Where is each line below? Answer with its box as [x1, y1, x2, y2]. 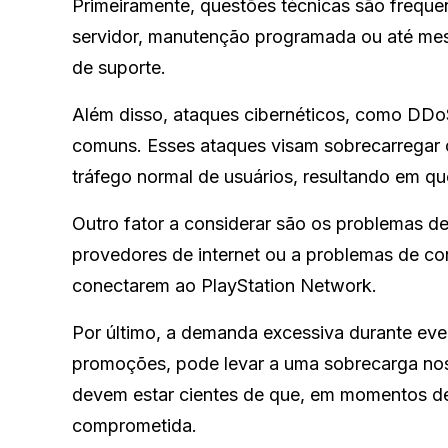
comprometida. [72, 414, 197, 436]
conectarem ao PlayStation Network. [72, 274, 377, 296]
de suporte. [72, 56, 166, 78]
